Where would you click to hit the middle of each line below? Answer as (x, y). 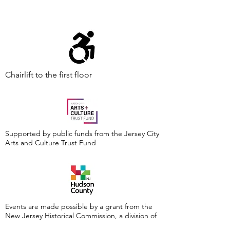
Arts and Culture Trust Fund (51, 143)
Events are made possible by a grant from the (79, 206)
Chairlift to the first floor (49, 75)
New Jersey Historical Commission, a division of (81, 216)
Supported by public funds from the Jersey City (82, 133)
